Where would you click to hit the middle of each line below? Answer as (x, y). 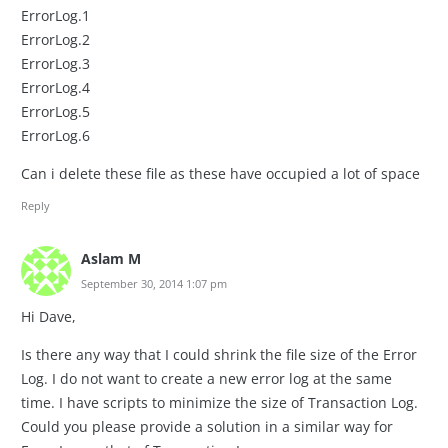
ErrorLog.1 (55, 15)
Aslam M (111, 259)
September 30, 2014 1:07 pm (154, 284)
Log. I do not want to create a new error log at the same (206, 378)
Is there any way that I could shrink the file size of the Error (219, 354)
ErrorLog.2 (55, 39)
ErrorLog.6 (55, 135)
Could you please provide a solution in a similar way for (207, 426)
